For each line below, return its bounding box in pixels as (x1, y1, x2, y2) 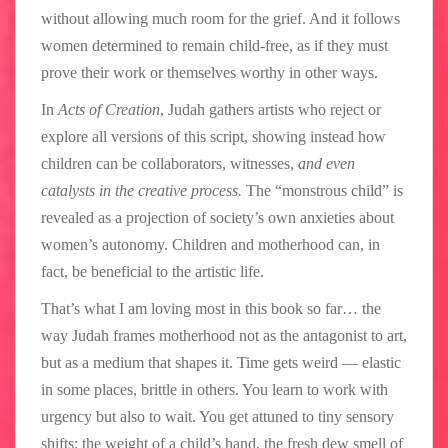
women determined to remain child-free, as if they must (41, 36, 388, 54)
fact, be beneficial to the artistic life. (41, 262, 264, 280)
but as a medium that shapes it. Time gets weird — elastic (41, 353, 401, 371)
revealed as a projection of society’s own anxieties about (41, 208, 394, 226)
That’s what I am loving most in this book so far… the (41, 299, 381, 317)
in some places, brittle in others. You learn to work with (41, 380, 388, 398)
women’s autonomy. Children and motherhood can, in (41, 235, 380, 253)
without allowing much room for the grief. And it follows (41, 9, 400, 27)
